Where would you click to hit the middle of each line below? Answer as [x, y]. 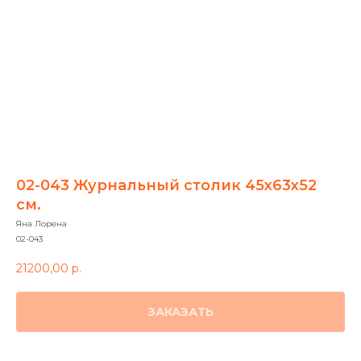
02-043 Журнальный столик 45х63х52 [166, 185]
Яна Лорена [41, 224]
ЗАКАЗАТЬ [180, 311]
